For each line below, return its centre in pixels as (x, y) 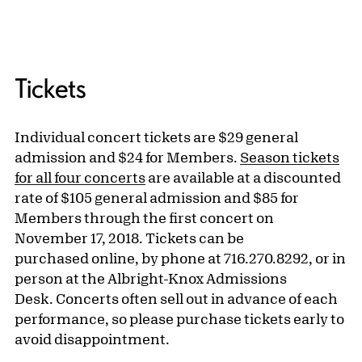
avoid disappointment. (92, 339)
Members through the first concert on (144, 218)
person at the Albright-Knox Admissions (151, 278)
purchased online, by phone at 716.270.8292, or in (180, 258)
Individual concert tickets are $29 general (156, 137)
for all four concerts (80, 177)
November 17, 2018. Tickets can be (129, 238)
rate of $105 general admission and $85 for (157, 198)
